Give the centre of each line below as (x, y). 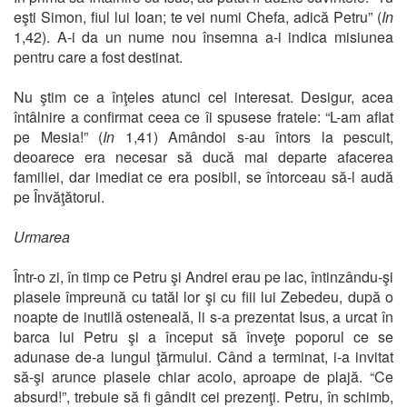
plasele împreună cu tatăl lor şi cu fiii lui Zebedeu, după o (203, 296)
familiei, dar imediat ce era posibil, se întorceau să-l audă (203, 176)
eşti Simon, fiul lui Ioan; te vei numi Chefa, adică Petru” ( (198, 16)
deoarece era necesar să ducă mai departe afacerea (203, 156)
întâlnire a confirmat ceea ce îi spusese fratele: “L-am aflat (203, 116)
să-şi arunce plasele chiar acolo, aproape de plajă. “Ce (203, 376)
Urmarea (42, 236)
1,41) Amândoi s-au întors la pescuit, (259, 136)
